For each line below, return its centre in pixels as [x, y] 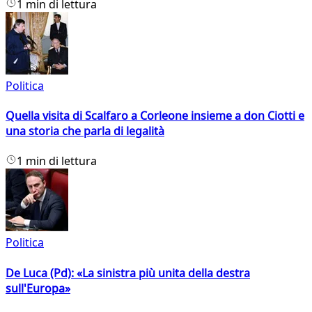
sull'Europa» [38, 288]
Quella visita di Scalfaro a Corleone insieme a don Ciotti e [155, 116]
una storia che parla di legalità [85, 131]
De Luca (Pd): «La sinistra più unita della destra [128, 273]
